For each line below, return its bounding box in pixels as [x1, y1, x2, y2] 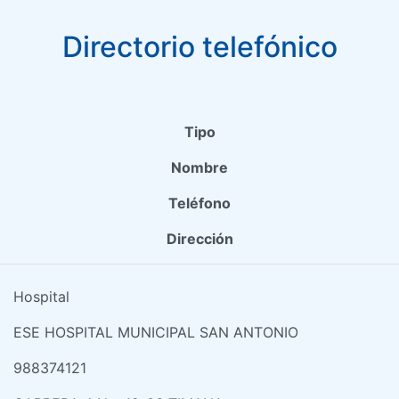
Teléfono [168, 193, 231, 212]
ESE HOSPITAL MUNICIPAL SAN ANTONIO [13, 322, 298, 341]
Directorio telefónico [61, 28, 338, 64]
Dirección [166, 229, 233, 248]
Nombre [171, 158, 228, 176]
